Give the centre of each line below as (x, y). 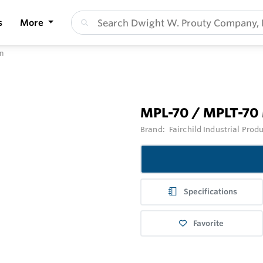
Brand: (154, 129)
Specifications (211, 192)
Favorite (209, 223)
